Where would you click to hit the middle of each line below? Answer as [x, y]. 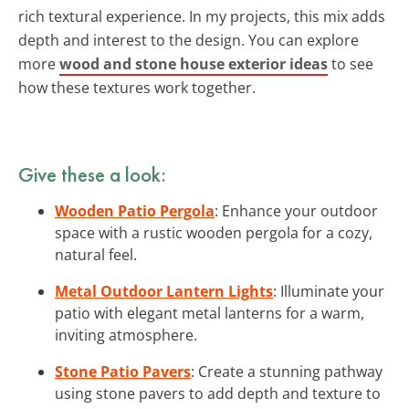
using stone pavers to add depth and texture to [218, 393]
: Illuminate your [329, 291]
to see [351, 63]
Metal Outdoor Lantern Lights [164, 291]
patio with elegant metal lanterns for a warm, [210, 313]
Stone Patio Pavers [123, 371]
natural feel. [96, 254]
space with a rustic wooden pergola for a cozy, [214, 232]
